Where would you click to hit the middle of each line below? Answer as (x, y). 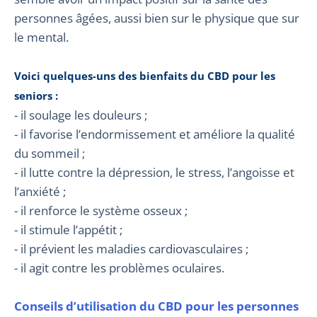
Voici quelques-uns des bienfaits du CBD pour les (145, 75)
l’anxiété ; (40, 191)
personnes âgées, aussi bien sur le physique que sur (157, 18)
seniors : (36, 95)
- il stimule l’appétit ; (68, 229)
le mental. (41, 37)
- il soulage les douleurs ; (81, 115)
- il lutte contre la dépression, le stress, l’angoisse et (154, 172)
